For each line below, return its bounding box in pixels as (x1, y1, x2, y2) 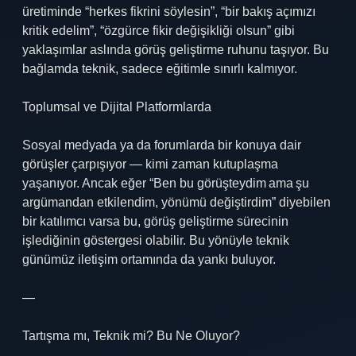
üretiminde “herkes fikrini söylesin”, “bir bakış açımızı (22, 5, 315, 18)
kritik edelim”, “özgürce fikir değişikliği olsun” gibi (22, 24, 295, 37)
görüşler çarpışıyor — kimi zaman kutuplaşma (22, 157, 278, 171)
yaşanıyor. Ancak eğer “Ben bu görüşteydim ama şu (22, 176, 309, 190)
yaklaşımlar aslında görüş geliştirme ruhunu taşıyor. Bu (22, 43, 329, 56)
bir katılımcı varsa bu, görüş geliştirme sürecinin (22, 215, 288, 228)
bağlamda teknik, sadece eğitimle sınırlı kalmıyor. (22, 62, 297, 75)
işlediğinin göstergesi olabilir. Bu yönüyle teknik (22, 234, 289, 247)
